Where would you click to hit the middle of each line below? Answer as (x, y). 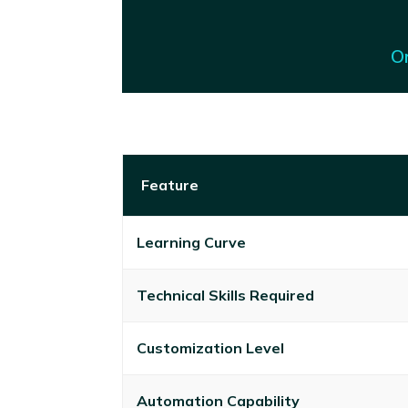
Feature (170, 184)
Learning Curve (192, 242)
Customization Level (211, 347)
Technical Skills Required (226, 295)
